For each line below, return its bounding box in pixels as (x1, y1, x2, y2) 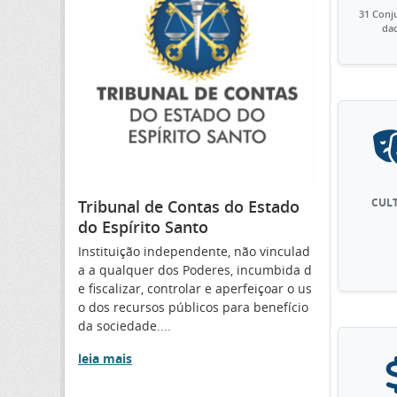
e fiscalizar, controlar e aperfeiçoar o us (78, 279, 312, 297)
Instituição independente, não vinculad (78, 242, 310, 260)
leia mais (78, 349, 132, 367)
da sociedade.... (78, 316, 171, 334)
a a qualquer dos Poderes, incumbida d (78, 261, 312, 278)
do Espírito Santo (78, 215, 208, 237)
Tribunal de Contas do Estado (78, 195, 300, 217)
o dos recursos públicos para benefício (78, 298, 308, 315)
